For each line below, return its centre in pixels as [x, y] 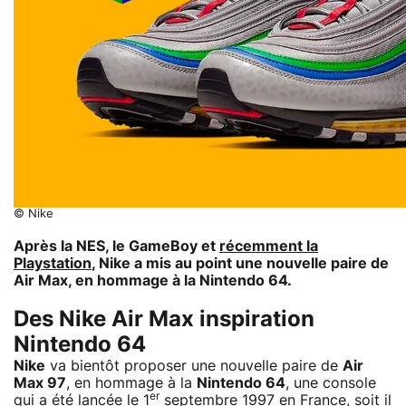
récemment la [269, 246]
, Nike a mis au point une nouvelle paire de [240, 263]
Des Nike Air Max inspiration [164, 319]
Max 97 [40, 383]
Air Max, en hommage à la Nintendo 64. [153, 280]
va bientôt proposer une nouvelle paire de [194, 366]
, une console [331, 383]
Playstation [53, 263]
